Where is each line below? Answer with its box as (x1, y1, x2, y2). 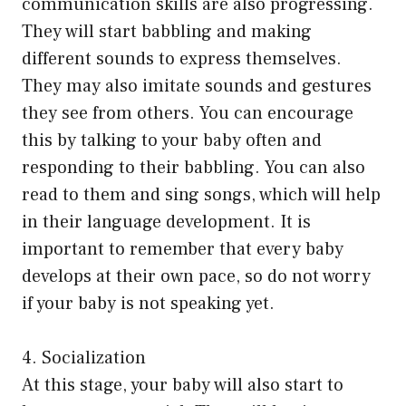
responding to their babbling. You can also (22, 156, 365, 180)
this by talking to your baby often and (22, 129, 322, 153)
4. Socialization (22, 346, 146, 371)
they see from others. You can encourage (22, 101, 353, 126)
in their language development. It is (22, 210, 311, 235)
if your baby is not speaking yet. (22, 292, 275, 316)
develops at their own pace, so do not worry (22, 265, 371, 289)
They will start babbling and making (22, 20, 312, 44)
